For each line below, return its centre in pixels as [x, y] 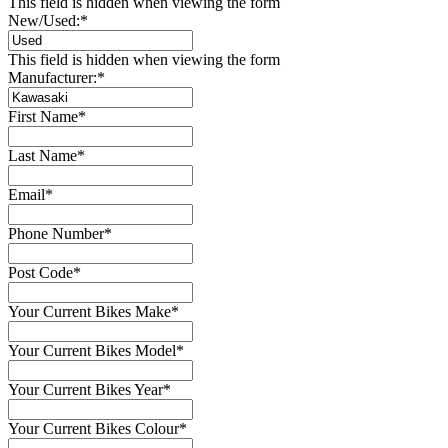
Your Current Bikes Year [85, 389]
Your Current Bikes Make [89, 311]
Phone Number [56, 233]
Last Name [42, 155]
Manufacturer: [52, 77]
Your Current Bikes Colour [93, 428]
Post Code [40, 272]
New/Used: [44, 20]
